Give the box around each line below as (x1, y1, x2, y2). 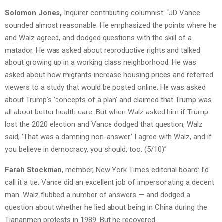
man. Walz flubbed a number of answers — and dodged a (5, 190, 190, 200)
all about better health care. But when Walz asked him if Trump (5, 108, 208, 117)
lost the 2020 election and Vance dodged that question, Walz (5, 120, 203, 129)
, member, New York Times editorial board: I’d (62, 166, 209, 175)
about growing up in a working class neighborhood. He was (5, 58, 196, 67)
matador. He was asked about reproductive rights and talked (5, 46, 200, 55)
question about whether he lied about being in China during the (5, 203, 207, 212)
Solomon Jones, (5, 8, 64, 18)
